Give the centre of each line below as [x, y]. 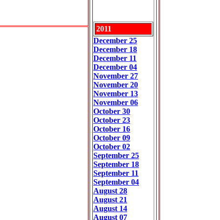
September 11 [116, 173]
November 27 [116, 76]
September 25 [116, 155]
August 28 [110, 191]
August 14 [110, 208]
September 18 [116, 164]
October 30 [112, 111]
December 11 [115, 58]
